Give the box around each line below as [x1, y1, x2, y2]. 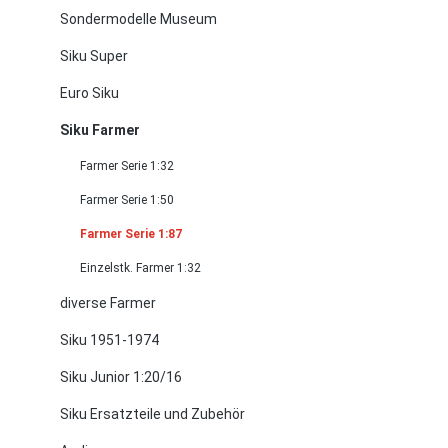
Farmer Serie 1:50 [80, 193, 174, 207]
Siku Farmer [60, 122, 140, 138]
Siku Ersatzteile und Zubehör [60, 406, 245, 422]
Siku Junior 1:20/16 [60, 369, 182, 385]
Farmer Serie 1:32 [80, 159, 174, 173]
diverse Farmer [60, 295, 156, 311]
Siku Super [60, 48, 128, 64]
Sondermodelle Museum [60, 11, 217, 27]
